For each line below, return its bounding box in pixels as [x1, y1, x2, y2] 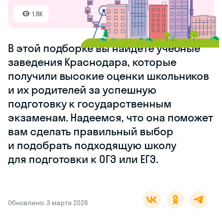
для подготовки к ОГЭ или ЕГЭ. [8, 152, 159, 166]
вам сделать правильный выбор [8, 124, 173, 138]
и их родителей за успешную [8, 82, 157, 97]
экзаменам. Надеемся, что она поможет [8, 110, 214, 124]
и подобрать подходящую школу [8, 138, 176, 152]
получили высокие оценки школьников [8, 68, 210, 83]
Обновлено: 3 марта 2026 [8, 198, 88, 207]
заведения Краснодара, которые [8, 55, 176, 69]
